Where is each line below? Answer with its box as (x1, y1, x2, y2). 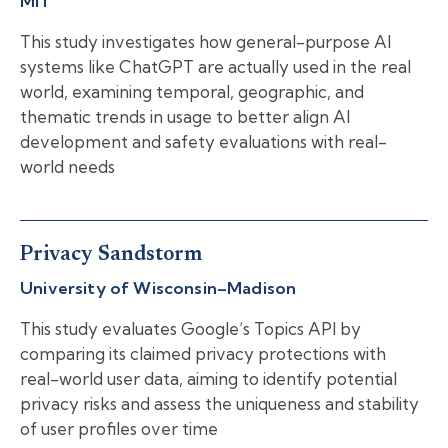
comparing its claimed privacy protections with (20, 343, 386, 365)
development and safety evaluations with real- (20, 130, 387, 152)
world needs (20, 155, 115, 177)
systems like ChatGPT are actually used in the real (20, 55, 411, 77)
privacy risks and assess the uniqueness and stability (20, 393, 419, 415)
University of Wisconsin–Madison (20, 277, 297, 299)
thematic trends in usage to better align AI (20, 105, 350, 127)
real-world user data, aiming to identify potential (20, 368, 397, 390)
